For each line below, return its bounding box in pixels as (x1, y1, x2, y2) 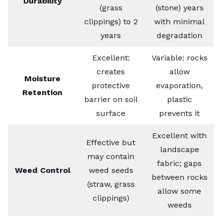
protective (92, 81, 130, 91)
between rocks (151, 172, 208, 182)
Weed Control (14, 166, 70, 175)
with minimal (154, 17, 205, 27)
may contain (87, 152, 134, 162)
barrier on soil (84, 95, 138, 105)
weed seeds (88, 166, 133, 175)
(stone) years (155, 3, 204, 13)
